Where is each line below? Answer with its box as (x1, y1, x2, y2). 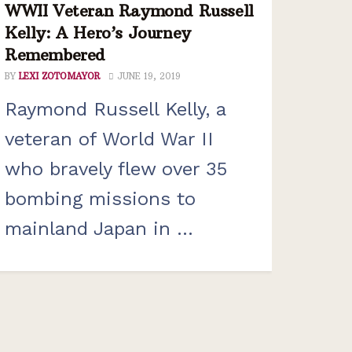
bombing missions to (5, 188, 196, 211)
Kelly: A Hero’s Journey (5, 23, 191, 43)
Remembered (5, 45, 105, 65)
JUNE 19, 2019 (114, 71, 181, 82)
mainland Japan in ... (5, 218, 193, 240)
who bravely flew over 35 (5, 158, 227, 181)
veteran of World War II (5, 128, 214, 151)
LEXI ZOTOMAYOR (19, 71, 100, 82)
